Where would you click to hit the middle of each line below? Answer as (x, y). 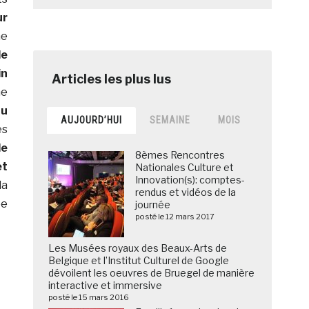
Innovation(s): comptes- (190, 180)
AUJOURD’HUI (92, 120)
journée (153, 205)
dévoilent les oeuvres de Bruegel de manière (152, 273)
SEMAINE (170, 120)
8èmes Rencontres (180, 155)
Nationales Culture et (185, 168)
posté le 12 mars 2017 (175, 217)
